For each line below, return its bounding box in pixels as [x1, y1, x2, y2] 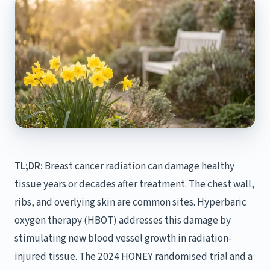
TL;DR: [14, 159, 43, 174]
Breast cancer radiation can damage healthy [43, 159, 234, 174]
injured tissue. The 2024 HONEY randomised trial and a [14, 249, 253, 265]
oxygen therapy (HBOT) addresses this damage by [14, 213, 231, 228]
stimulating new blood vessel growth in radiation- [14, 231, 232, 246]
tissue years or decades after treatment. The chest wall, [14, 177, 254, 192]
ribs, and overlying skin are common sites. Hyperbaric [14, 195, 246, 210]
